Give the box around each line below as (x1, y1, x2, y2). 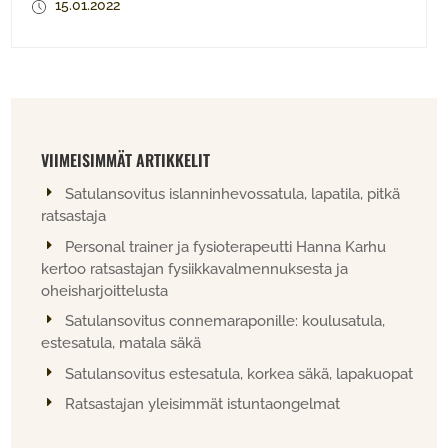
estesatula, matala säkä (41, 334, 202, 353)
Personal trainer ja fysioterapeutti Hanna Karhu (65, 237, 387, 256)
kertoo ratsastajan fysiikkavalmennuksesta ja (41, 259, 349, 278)
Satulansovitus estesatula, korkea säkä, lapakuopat (65, 364, 414, 383)
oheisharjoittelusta (41, 281, 169, 300)
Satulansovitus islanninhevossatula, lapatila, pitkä (65, 185, 401, 204)
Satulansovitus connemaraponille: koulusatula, (65, 312, 386, 331)
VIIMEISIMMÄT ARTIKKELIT (41, 148, 211, 173)
